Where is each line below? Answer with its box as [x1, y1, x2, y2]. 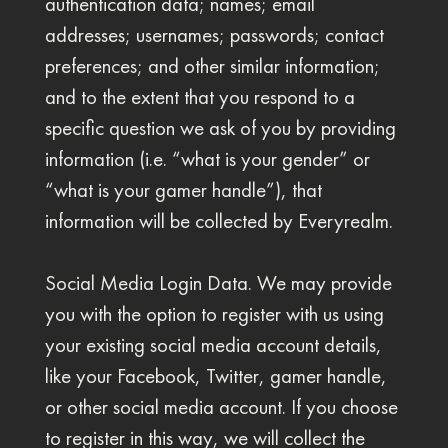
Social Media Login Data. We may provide [44, 270, 392, 296]
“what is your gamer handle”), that [44, 177, 322, 203]
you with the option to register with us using [44, 301, 384, 327]
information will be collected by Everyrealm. [44, 208, 393, 234]
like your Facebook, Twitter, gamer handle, [44, 363, 387, 389]
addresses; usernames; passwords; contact [44, 22, 384, 48]
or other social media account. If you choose [44, 394, 398, 420]
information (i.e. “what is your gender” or [44, 146, 370, 172]
